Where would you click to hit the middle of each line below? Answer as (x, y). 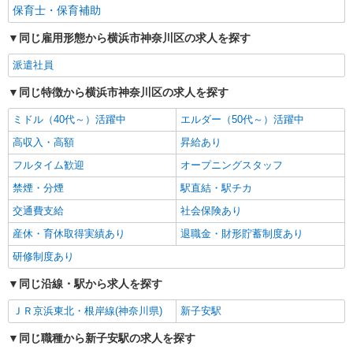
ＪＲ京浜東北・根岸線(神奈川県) (87, 311)
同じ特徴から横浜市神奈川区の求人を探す (124, 92)
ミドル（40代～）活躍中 (69, 119)
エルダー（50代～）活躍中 (242, 119)
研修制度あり (43, 256)
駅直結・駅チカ (216, 188)
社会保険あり (211, 211)
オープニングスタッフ (232, 165)
